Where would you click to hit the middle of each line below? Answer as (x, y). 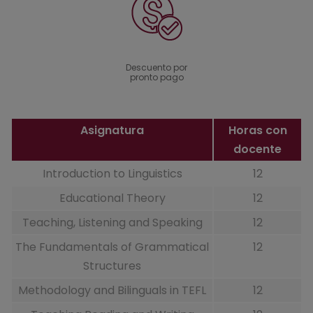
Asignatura (112, 131)
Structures (112, 266)
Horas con (257, 131)
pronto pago (156, 78)
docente (257, 150)
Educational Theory (112, 198)
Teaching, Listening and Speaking (112, 223)
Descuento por (156, 68)
